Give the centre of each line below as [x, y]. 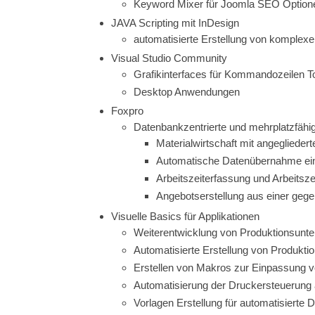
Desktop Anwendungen [187, 91]
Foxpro [127, 110]
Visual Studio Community [169, 58]
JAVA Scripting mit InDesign [175, 22]
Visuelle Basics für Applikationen [185, 216]
